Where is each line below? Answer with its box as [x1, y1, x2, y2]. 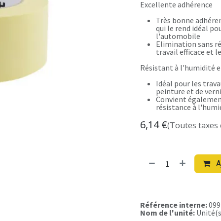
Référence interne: [140, 200, 209, 210]
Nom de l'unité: [140, 208, 196, 218]
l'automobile [156, 31, 200, 41]
